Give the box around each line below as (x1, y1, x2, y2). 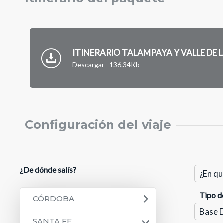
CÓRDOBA (33, 194, 75, 204)
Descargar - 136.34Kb (72, 60, 140, 69)
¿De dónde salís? (20, 165, 77, 175)
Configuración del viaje (25, 117, 172, 132)
